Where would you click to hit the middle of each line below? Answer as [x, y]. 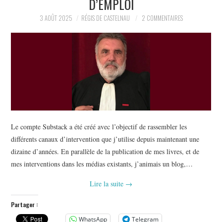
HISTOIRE [37, 34]
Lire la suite [108, 183]
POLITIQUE [39, 9]
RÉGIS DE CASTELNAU [105, 18]
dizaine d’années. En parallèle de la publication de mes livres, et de [105, 151]
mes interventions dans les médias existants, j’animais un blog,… [102, 164]
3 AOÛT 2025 [56, 18]
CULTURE [37, 60]
